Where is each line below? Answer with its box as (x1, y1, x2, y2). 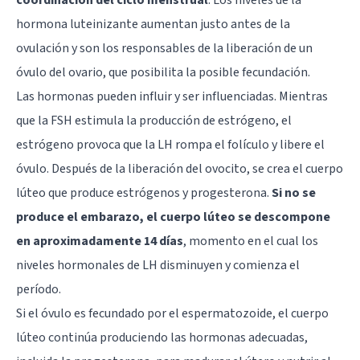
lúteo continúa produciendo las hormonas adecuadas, (16, 328, 308, 346)
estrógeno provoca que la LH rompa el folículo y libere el (16, 135, 325, 153)
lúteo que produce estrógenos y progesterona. (16, 183, 272, 202)
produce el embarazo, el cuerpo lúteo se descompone (16, 207, 330, 226)
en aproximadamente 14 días (16, 231, 183, 250)
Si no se (272, 183, 316, 202)
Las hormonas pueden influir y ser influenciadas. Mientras (16, 87, 328, 105)
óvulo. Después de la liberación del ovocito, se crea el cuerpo (16, 159, 343, 178)
